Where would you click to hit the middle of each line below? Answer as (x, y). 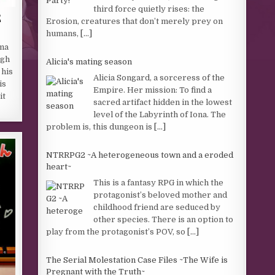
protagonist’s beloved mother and (161, 195)
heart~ (59, 167)
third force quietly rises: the (149, 9)
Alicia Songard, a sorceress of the (159, 77)
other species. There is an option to (164, 219)
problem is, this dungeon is (100, 126)
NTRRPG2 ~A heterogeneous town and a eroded (140, 155)
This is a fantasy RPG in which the (159, 182)
